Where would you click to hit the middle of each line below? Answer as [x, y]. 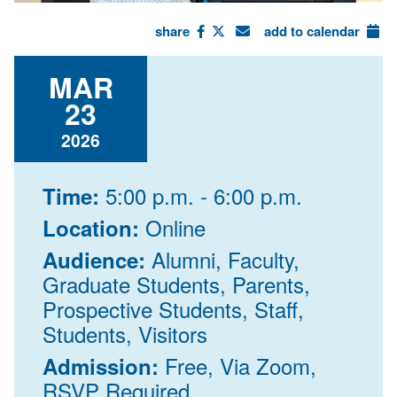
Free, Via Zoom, [241, 366]
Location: [94, 228]
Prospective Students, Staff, [173, 309]
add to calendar [314, 31]
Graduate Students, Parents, [176, 284]
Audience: [97, 260]
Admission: [104, 366]
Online [175, 228]
